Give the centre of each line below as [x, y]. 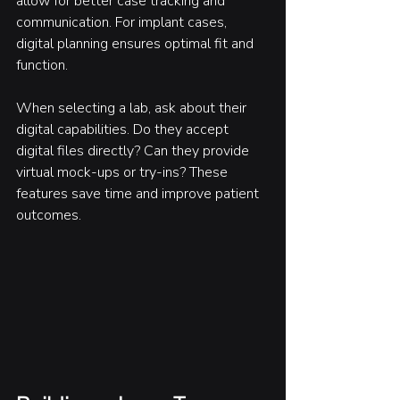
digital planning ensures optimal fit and [137, 43]
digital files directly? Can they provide [134, 150]
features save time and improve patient [139, 193]
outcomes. [49, 215]
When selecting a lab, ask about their [133, 108]
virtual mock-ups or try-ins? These [124, 172]
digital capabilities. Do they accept [124, 129]
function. [42, 65]
